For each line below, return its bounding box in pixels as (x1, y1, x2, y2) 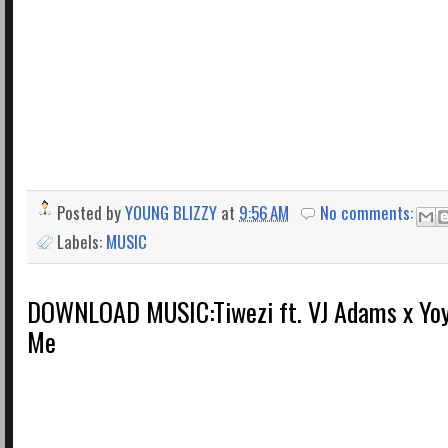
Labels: (57, 228, 106, 254)
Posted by (57, 200, 125, 226)
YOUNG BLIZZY (125, 200, 217, 226)
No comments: (320, 200, 418, 226)
